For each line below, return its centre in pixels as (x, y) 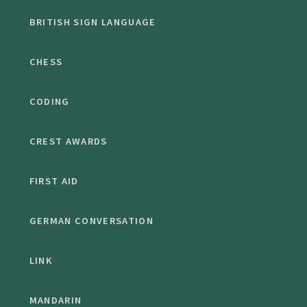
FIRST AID (54, 181)
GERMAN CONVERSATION (91, 221)
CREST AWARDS (68, 142)
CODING (49, 102)
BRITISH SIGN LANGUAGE (93, 22)
